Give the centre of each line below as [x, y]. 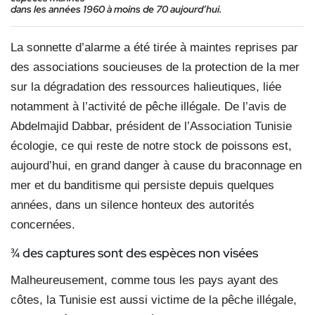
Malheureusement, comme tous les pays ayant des [144, 281]
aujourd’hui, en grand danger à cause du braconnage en [156, 166]
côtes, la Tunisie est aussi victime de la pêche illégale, [154, 300]
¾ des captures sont [68, 253]
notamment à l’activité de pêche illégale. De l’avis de [148, 107]
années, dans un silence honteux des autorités [133, 205]
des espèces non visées [192, 253]
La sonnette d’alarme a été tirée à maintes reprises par [154, 48]
